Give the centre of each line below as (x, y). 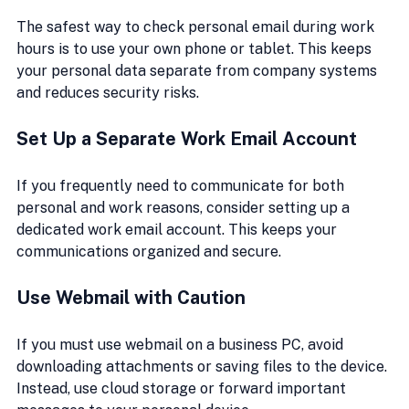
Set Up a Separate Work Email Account (187, 139)
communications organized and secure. (149, 252)
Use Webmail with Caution (131, 298)
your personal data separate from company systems (199, 71)
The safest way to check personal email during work (197, 27)
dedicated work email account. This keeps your (178, 230)
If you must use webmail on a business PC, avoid (182, 345)
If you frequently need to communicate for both (182, 186)
